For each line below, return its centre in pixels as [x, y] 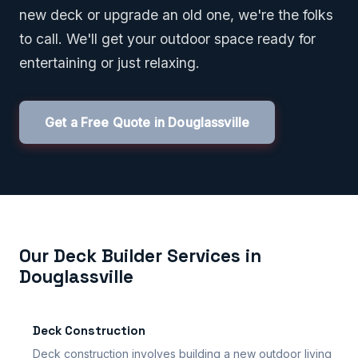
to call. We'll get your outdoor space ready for [167, 39]
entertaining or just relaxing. [109, 63]
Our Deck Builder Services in [140, 257]
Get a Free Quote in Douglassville [147, 122]
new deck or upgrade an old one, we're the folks [176, 15]
